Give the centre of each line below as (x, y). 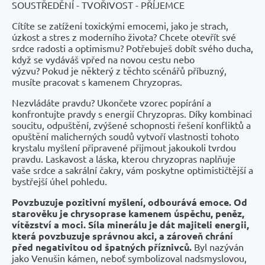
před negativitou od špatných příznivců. (103, 247)
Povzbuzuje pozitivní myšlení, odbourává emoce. (123, 202)
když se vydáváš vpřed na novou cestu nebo (103, 59)
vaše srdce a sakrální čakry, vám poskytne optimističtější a (132, 170)
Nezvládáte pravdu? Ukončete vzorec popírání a (112, 102)
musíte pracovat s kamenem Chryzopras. (97, 82)
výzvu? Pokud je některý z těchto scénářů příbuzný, (119, 70)
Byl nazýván (219, 247)
